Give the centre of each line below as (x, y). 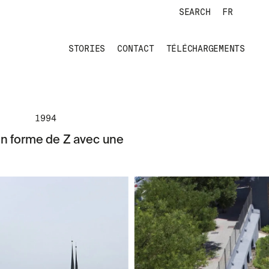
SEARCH (195, 12)
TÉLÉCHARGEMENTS (205, 49)
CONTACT (136, 49)
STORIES (87, 49)
